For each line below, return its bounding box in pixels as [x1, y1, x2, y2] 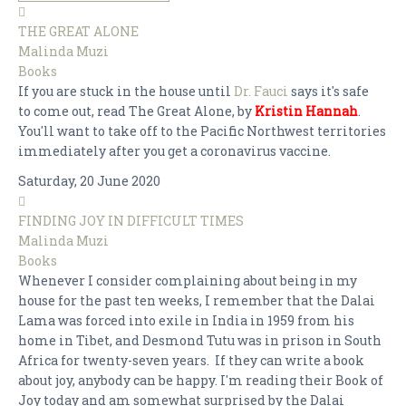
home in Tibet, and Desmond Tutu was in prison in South [18, 332, 382, 349]
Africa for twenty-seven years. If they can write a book [18, 352, 364, 369]
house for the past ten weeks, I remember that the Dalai [18, 292, 375, 309]
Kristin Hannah [255, 102, 358, 120]
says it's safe [288, 82, 369, 100]
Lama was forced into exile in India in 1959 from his [18, 312, 354, 329]
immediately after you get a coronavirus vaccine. [18, 142, 333, 159]
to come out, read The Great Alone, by [18, 102, 255, 120]
